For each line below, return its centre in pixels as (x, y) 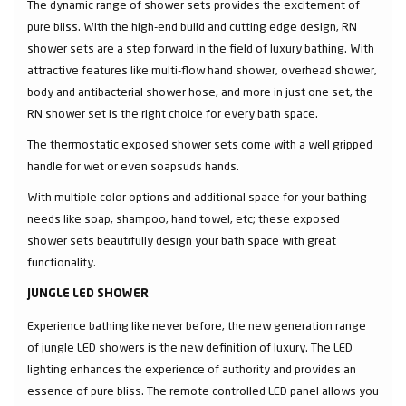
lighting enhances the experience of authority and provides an (192, 368)
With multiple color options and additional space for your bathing (197, 196)
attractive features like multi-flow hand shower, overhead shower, (202, 69)
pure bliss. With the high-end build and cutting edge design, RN (192, 26)
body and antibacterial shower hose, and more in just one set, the (200, 91)
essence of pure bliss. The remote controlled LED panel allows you (203, 390)
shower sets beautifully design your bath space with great (182, 240)
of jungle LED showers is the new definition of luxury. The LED (190, 347)
